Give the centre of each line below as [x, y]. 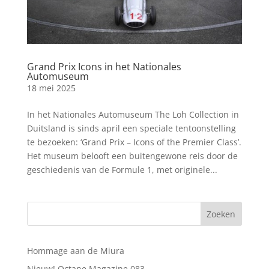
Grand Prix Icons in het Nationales [104, 66]
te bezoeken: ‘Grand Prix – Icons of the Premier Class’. [134, 142]
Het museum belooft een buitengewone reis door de [132, 156]
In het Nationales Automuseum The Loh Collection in [133, 114]
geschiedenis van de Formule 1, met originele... [122, 169]
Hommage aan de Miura [75, 250]
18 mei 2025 [51, 88]
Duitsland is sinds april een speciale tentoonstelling [131, 128]
